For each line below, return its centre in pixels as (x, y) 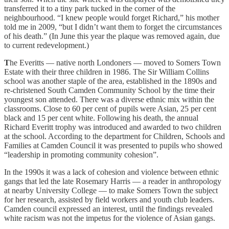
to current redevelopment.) (47, 45)
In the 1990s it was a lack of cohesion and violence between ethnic (111, 172)
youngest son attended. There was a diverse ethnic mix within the (109, 100)
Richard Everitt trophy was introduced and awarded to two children (113, 127)
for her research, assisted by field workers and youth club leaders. (109, 200)
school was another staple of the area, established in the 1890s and (110, 81)
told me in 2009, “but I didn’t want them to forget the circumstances (113, 27)
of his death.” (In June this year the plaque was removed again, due (112, 36)
